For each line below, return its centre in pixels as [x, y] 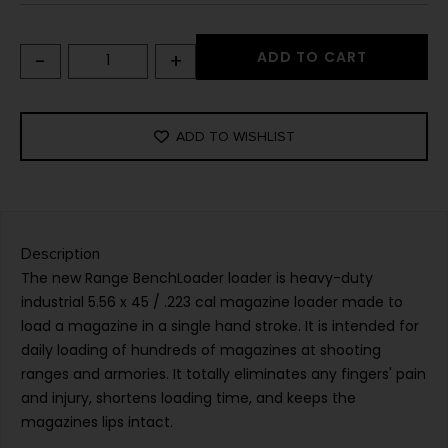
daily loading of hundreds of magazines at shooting [201, 350]
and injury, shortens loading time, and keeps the [188, 398]
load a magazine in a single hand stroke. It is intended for [220, 326]
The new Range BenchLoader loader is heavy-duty [197, 278]
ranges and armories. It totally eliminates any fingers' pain [223, 374]
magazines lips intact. [97, 422]
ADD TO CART [312, 57]
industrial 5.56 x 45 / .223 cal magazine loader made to [212, 302]
